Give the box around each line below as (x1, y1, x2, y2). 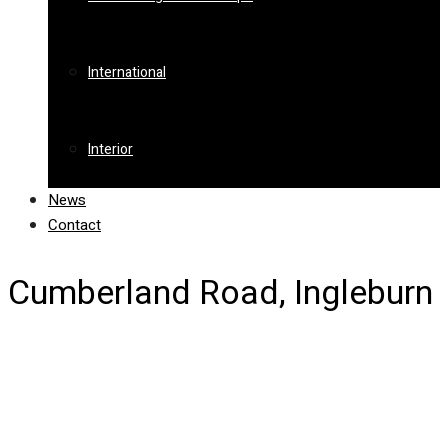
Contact (48, 214, 101, 236)
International (88, 62, 166, 83)
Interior (88, 139, 133, 160)
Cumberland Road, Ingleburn (8, 268, 433, 319)
